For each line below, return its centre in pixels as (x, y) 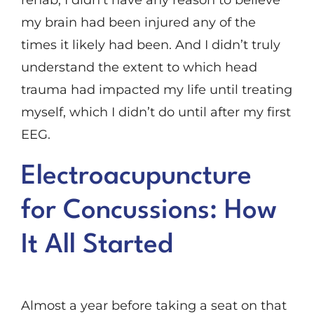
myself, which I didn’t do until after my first (156, 112)
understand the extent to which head (139, 68)
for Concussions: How (149, 211)
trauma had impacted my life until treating (156, 90)
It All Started (97, 246)
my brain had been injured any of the (138, 23)
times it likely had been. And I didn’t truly (150, 45)
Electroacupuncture (136, 177)
